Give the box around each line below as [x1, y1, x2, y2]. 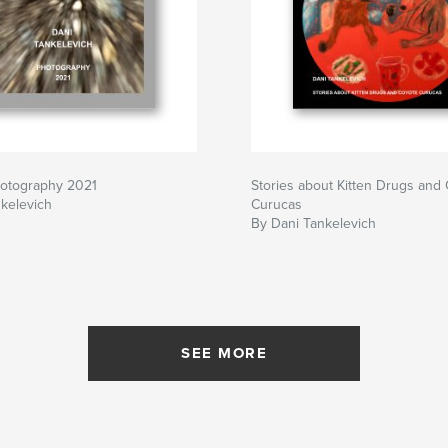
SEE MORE [181, 344, 267, 363]
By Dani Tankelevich [251, 215, 376, 233]
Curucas [251, 196, 302, 214]
